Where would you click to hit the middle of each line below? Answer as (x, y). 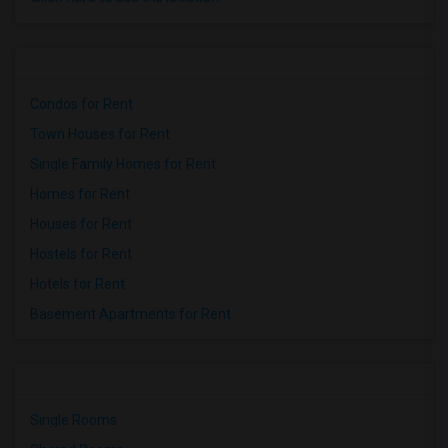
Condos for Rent (81, 104)
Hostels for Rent (81, 254)
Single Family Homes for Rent (123, 164)
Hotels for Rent (77, 284)
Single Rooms (73, 420)
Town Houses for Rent (100, 134)
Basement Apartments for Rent (130, 314)
